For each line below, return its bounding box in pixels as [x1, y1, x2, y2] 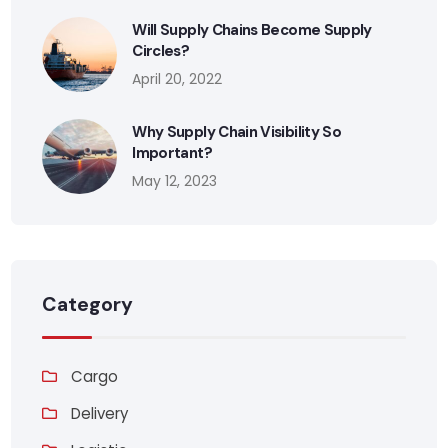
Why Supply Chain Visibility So [132, 121, 342, 142]
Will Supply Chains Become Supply [132, 19, 372, 40]
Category [42, 292, 134, 318]
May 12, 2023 [132, 170, 218, 191]
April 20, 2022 [132, 68, 223, 89]
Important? [132, 142, 212, 163]
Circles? [132, 40, 190, 61]
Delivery [71, 403, 129, 425]
